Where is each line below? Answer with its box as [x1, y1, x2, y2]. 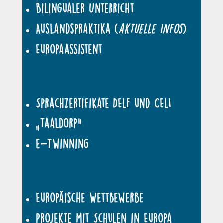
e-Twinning [35, 137, 89, 149]
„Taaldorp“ [35, 117, 82, 129]
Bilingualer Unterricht [35, 2, 134, 14]
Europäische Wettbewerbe [35, 191, 144, 203]
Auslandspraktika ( [35, 22, 118, 34]
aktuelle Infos [118, 22, 182, 34]
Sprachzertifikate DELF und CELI [35, 97, 171, 109]
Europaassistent [35, 43, 102, 55]
